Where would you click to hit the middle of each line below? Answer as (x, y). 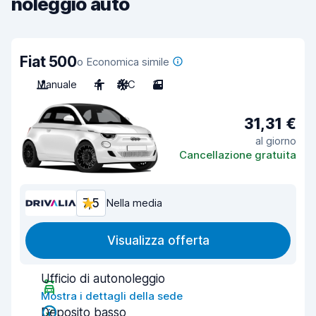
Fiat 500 (48, 62)
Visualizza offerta (158, 241)
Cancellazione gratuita (238, 154)
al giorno (276, 140)
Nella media (134, 203)
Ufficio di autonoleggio (103, 279)
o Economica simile (123, 62)
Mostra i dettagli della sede (112, 296)
